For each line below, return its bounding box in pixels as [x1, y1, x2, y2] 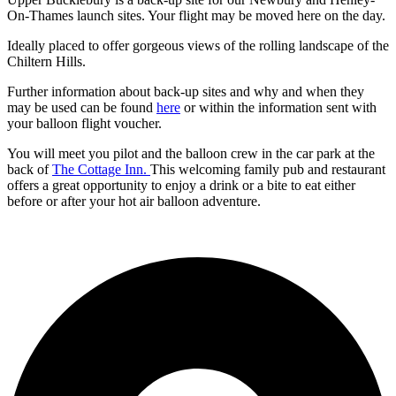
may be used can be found [7, 99, 156, 115]
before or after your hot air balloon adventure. [7, 193, 261, 209]
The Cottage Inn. [52, 161, 150, 177]
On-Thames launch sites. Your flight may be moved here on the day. [7, 7, 385, 23]
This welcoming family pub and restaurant [150, 161, 385, 177]
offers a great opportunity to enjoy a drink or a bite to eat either [7, 177, 355, 193]
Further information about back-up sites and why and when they [7, 83, 364, 99]
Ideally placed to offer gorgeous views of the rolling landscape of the [7, 37, 389, 53]
